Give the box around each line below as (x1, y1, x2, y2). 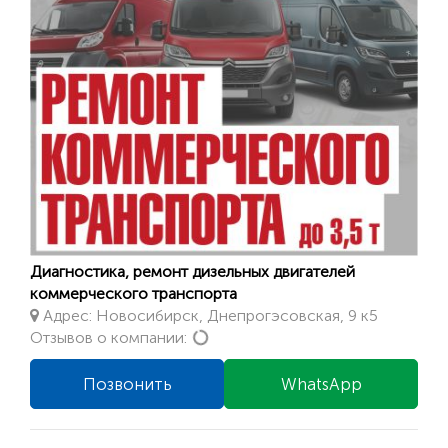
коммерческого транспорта (30, 284, 237, 304)
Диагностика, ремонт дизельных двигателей (30, 262, 355, 282)
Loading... (210, 327, 277, 347)
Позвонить (82, 374, 172, 395)
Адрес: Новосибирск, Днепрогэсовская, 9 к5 (39, 306, 378, 326)
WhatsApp (280, 374, 362, 395)
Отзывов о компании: (30, 328, 191, 348)
